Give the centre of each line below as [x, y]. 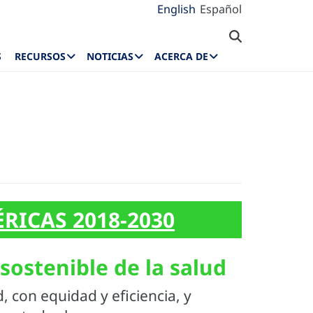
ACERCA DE [181, 57]
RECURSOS [41, 57]
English [176, 9]
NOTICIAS [110, 57]
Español [221, 9]
